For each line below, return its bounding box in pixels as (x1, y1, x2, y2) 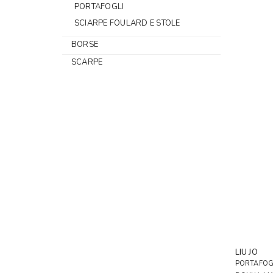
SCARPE (71, 57, 103, 68)
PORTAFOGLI (74, 1, 124, 12)
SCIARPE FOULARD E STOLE (74, 18, 180, 29)
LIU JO (235, 246, 258, 258)
